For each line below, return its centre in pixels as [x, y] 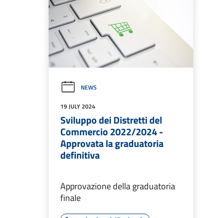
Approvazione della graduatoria [118, 186]
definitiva [80, 155]
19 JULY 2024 [78, 107]
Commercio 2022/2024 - [112, 132]
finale [71, 198]
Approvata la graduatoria [112, 144]
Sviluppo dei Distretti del [111, 120]
